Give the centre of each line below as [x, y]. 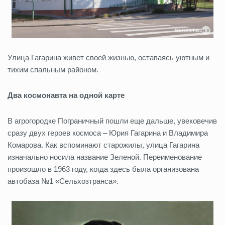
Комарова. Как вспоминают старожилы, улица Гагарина [103, 145]
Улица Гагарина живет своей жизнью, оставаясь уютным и [108, 58]
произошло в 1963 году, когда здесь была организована [103, 169]
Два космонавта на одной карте [66, 95]
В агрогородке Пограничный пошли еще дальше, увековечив [112, 121]
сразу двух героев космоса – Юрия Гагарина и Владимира [108, 133]
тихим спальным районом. [53, 70]
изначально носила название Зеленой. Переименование [105, 157]
